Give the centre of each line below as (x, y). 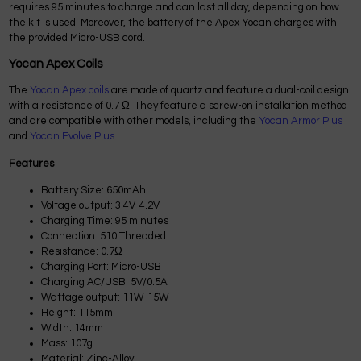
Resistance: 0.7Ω (82, 252)
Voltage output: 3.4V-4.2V (100, 206)
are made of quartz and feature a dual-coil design (229, 90)
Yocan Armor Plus (301, 120)
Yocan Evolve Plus (72, 136)
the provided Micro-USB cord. (77, 38)
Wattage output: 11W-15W (105, 298)
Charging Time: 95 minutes (105, 221)
